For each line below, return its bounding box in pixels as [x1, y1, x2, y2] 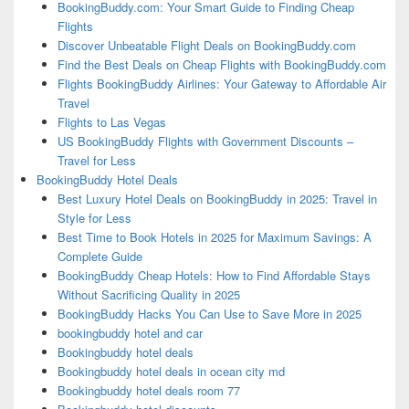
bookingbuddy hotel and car [57, 324, 203, 342]
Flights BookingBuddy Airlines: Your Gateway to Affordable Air [57, 75, 386, 93]
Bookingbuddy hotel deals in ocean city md [57, 362, 285, 381]
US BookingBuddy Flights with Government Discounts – [57, 132, 353, 151]
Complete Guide [57, 247, 142, 266]
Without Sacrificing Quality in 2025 [57, 286, 240, 304]
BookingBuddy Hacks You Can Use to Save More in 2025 [57, 305, 362, 323]
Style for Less [57, 209, 131, 227]
